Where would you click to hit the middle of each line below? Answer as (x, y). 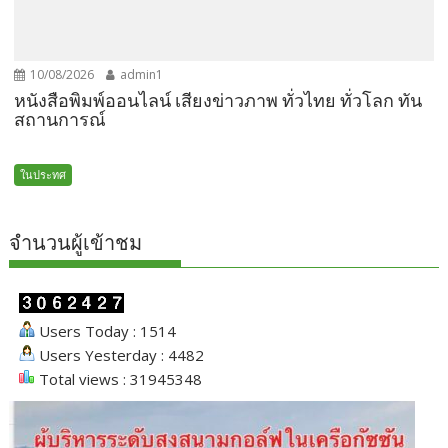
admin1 (140, 74)
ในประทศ (43, 174)
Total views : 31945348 (119, 378)
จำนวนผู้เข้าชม (76, 242)
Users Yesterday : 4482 (120, 354)
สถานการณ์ (60, 119)
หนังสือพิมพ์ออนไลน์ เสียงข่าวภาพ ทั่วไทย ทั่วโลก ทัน (218, 100)
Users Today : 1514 (106, 330)
